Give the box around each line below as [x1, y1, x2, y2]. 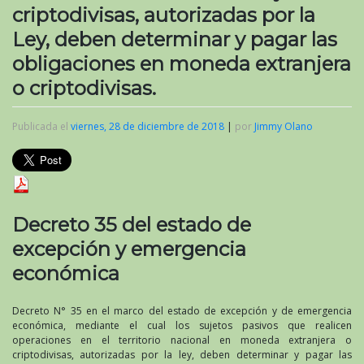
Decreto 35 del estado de [12, 212, 251, 236]
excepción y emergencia [12, 236, 246, 261]
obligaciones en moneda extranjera [12, 51, 351, 76]
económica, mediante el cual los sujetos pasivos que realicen [12, 318, 352, 332]
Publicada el [12, 119, 71, 133]
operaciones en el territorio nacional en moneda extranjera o [12, 333, 352, 347]
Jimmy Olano [254, 119, 313, 133]
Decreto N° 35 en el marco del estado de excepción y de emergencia [12, 304, 352, 318]
